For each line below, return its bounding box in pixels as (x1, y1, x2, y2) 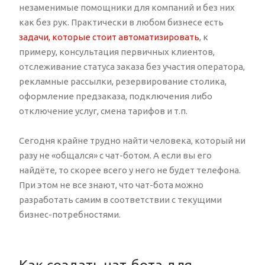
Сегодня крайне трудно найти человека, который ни (19, 135, 245, 146)
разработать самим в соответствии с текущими (19, 194, 222, 205)
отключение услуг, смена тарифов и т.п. (19, 105, 188, 116)
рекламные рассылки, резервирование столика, (19, 76, 227, 86)
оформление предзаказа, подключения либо (19, 91, 212, 101)
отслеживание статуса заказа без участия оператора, (19, 61, 245, 72)
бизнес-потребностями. (19, 209, 121, 219)
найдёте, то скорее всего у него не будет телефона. (19, 164, 241, 175)
